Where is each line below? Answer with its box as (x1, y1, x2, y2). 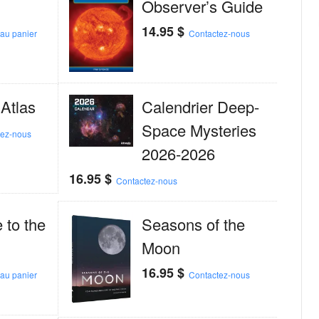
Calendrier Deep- (142, 95, 260, 118)
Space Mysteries (142, 119, 257, 142)
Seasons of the (142, 213, 246, 236)
